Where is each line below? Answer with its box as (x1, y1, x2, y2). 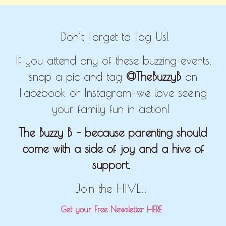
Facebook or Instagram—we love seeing (19, 86, 207, 100)
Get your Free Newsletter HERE (61, 205, 165, 214)
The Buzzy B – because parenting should (19, 125, 207, 139)
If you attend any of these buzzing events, (15, 53, 211, 68)
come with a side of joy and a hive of (22, 141, 204, 155)
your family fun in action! (52, 102, 174, 116)
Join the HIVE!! (75, 181, 151, 195)
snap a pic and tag (29, 70, 126, 84)
